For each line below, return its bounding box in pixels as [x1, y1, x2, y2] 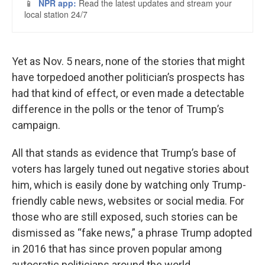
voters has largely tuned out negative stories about [12, 163, 249, 175]
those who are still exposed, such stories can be [12, 211, 238, 223]
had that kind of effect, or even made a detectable [12, 87, 244, 99]
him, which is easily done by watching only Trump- [12, 179, 246, 191]
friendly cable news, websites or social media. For [12, 195, 244, 207]
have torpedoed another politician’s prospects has [12, 71, 245, 83]
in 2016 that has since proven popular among [12, 243, 222, 255]
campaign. [12, 119, 60, 131]
